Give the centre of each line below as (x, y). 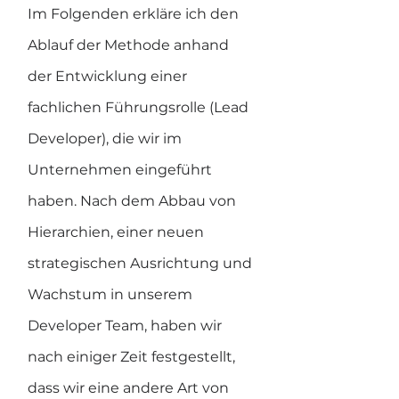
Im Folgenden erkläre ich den (135, 14)
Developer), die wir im (106, 138)
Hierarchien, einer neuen (118, 232)
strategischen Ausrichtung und (142, 263)
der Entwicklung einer (109, 76)
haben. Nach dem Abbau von (134, 201)
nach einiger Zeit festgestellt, (133, 357)
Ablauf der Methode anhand (130, 45)
